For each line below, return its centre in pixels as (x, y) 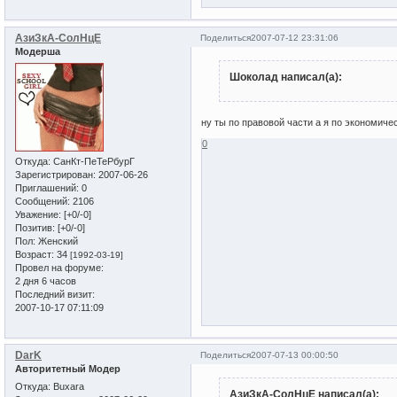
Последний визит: (55, 294)
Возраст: (35, 254)
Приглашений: (47, 187)
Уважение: (38, 214)
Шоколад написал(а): (285, 78)
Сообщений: (43, 201)
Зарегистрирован (54, 174)
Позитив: (35, 227)
